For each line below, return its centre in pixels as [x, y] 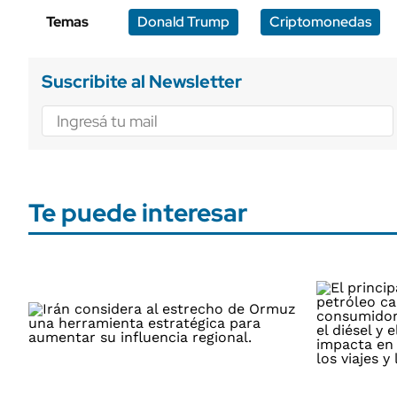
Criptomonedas [320, 22]
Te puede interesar [138, 213]
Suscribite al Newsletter [142, 82]
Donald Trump [183, 22]
